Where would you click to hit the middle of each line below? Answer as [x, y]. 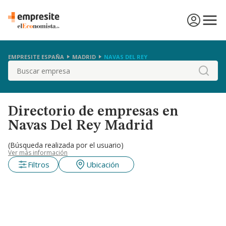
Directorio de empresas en [93, 112]
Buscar [21, 66]
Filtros [38, 164]
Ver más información [38, 153]
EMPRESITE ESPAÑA [36, 56]
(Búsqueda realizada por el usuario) [66, 145]
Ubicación [102, 164]
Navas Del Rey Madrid [81, 126]
